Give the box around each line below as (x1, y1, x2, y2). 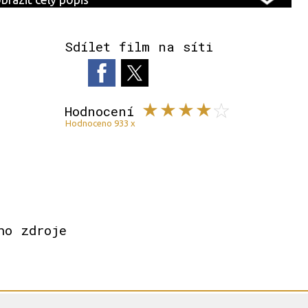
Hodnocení (65, 102, 134, 120)
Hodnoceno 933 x (65, 118, 135, 128)
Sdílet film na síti (65, 37, 213, 55)
